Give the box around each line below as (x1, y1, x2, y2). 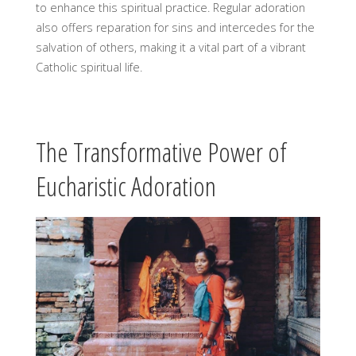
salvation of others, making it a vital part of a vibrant (35, 40, 306, 56)
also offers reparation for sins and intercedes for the (35, 20, 315, 36)
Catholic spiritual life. (35, 60, 142, 75)
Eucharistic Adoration (35, 168, 216, 205)
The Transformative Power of (35, 133, 287, 171)
